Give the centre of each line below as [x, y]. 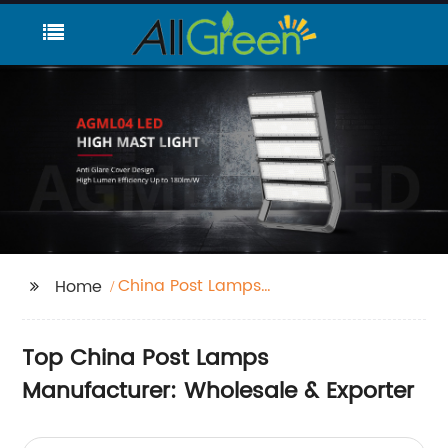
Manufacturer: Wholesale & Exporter [218, 392]
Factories [155, 310]
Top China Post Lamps [146, 359]
